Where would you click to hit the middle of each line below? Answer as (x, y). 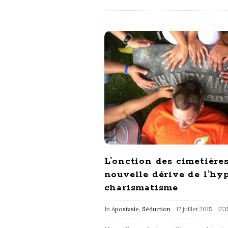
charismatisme (141, 188)
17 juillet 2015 (194, 209)
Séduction (156, 209)
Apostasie (125, 209)
